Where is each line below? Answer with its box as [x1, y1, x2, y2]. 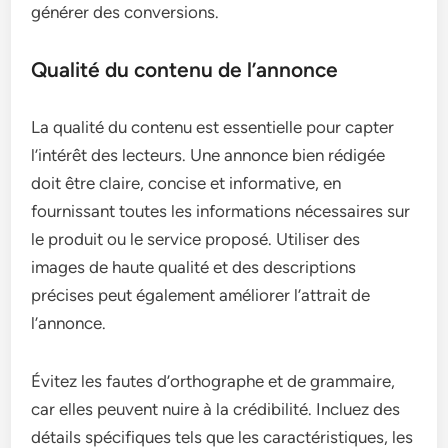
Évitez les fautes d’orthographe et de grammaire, [31, 371, 396, 392]
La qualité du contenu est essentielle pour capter [31, 117, 395, 138]
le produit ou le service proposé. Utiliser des [31, 229, 361, 250]
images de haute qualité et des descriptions [31, 257, 357, 278]
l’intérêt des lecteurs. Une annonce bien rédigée [31, 145, 386, 166]
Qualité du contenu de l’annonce [31, 57, 339, 83]
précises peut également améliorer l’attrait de [31, 285, 371, 306]
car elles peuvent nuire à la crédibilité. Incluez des [31, 399, 401, 420]
